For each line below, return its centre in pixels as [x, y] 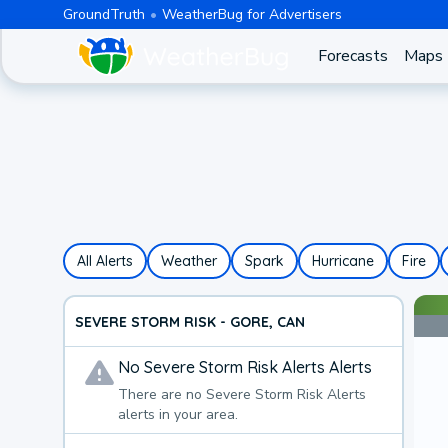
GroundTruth [103, 14]
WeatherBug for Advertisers [251, 14]
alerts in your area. [177, 414]
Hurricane [342, 261]
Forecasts [352, 56]
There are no [161, 394]
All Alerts [104, 261]
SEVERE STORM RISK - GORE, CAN [190, 321]
